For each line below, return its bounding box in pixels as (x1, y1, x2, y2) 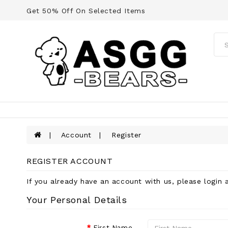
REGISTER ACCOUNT (26, 156, 113, 166)
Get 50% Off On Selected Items (26, 7, 146, 15)
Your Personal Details (26, 194, 127, 206)
